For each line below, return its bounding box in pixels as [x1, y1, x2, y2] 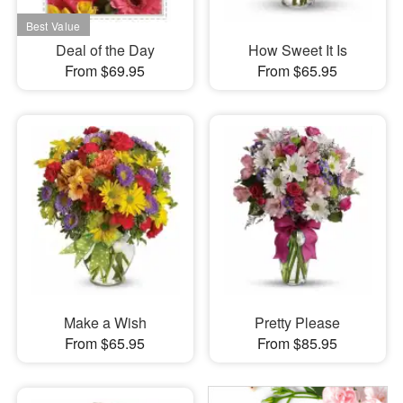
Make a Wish [63, 312, 147, 333]
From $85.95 [257, 333, 338, 354]
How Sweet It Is [247, 39, 347, 60]
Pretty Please [255, 312, 341, 333]
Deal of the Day [55, 39, 155, 60]
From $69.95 [65, 59, 146, 81]
